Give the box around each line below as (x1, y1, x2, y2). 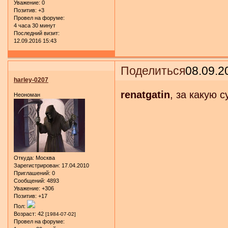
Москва (34, 155, 55, 161)
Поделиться (121, 64, 186, 77)
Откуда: (14, 155, 34, 161)
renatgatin (121, 89, 170, 101)
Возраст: (14, 211, 36, 217)
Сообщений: (14, 178, 45, 184)
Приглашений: (14, 170, 50, 177)
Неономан (14, 92, 40, 98)
